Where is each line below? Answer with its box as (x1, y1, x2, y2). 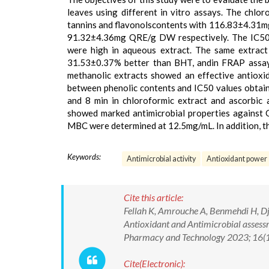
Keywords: (67, 152, 101, 162)
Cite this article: (124, 192, 183, 203)
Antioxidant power (207, 154, 267, 163)
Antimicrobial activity (127, 154, 196, 163)
